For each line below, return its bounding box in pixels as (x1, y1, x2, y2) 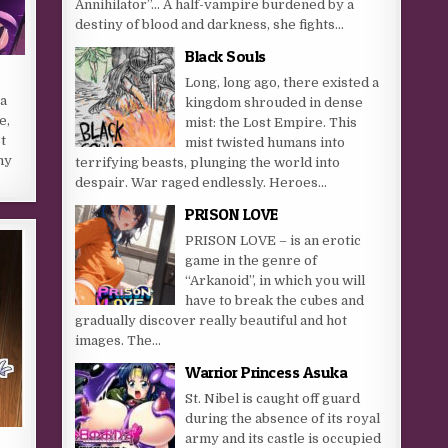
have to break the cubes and (185, 293, 365, 308)
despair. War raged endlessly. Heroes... (75, 175, 328, 190)
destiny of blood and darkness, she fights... (75, 17, 345, 32)
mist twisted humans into (185, 135, 346, 150)
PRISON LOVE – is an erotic (185, 233, 362, 248)
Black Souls (185, 46, 266, 66)
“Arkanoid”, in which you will (185, 273, 366, 288)
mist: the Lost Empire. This (185, 115, 358, 130)
